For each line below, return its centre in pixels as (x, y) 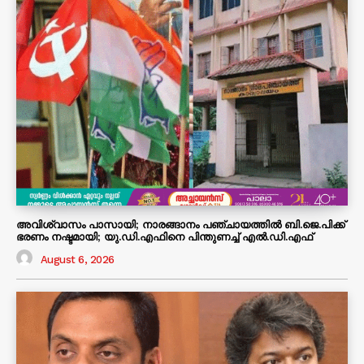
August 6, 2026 (77, 259)
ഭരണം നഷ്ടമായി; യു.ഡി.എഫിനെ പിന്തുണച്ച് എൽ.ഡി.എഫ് (165, 237)
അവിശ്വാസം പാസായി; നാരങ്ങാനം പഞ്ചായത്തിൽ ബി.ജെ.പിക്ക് (181, 225)
